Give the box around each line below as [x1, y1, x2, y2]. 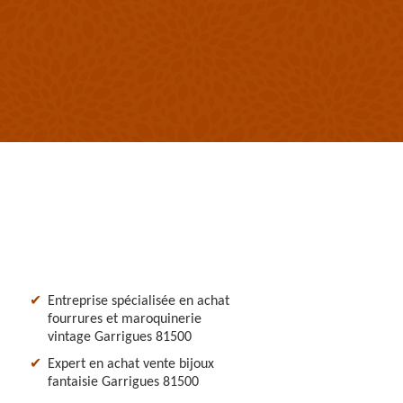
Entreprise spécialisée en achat [48, 293, 229, 309]
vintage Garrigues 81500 [48, 329, 192, 345]
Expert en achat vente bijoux [48, 356, 214, 372]
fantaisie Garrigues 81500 [48, 374, 199, 390]
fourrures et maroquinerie [48, 311, 201, 327]
